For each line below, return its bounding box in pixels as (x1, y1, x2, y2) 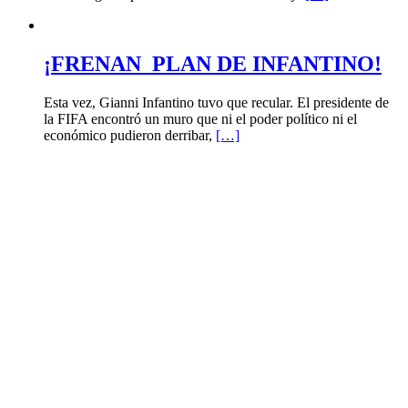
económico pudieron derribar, (44, 127, 216, 144)
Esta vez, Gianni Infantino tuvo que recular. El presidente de (44, 95, 389, 111)
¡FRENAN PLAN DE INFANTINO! (44, 52, 382, 76)
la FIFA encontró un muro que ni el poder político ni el (44, 111, 357, 127)
